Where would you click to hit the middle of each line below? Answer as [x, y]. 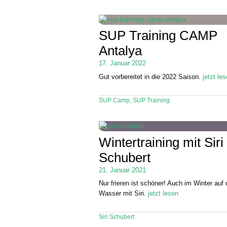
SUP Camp [115, 101]
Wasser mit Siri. [124, 194]
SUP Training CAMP [158, 36]
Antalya [121, 51]
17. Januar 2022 [123, 63]
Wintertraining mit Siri [161, 142]
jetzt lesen [163, 194]
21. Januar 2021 [123, 170]
